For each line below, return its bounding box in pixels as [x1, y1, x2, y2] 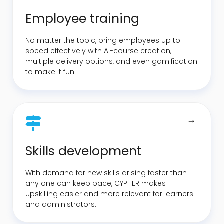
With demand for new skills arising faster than [25, 167, 187, 178]
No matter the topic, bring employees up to [25, 35, 180, 45]
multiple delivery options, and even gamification [25, 56, 197, 66]
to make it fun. [25, 66, 78, 77]
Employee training [25, 9, 139, 27]
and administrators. [25, 199, 96, 209]
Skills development [25, 142, 142, 160]
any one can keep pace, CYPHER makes [25, 178, 166, 188]
